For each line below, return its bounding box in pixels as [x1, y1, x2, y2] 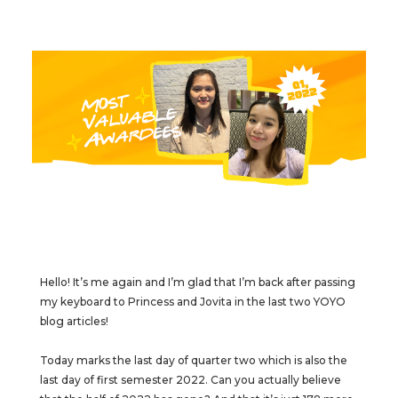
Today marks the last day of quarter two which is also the [39, 354, 347, 367]
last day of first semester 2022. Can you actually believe [39, 373, 341, 386]
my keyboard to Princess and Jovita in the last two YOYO [39, 295, 346, 308]
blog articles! [39, 314, 108, 328]
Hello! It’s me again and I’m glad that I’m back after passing [39, 275, 355, 289]
